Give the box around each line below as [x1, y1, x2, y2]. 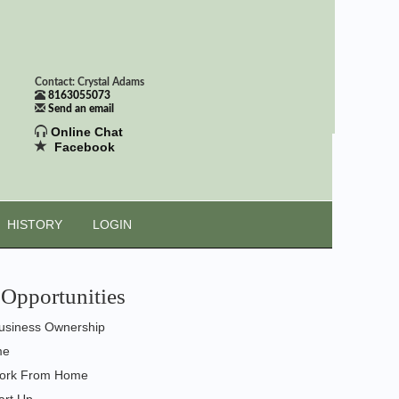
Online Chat [50, 125, 123, 139]
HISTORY [6, 217, 62, 232]
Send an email [47, 103, 114, 114]
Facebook [53, 140, 115, 154]
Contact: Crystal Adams [34, 77, 144, 87]
